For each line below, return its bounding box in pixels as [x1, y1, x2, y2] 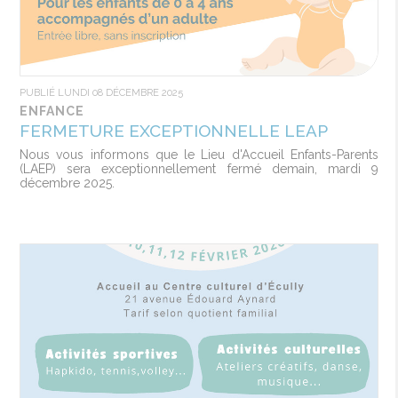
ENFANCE [19, 104, 84, 118]
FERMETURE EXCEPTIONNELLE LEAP [19, 121, 328, 140]
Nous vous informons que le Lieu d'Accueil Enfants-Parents [19, 147, 379, 162]
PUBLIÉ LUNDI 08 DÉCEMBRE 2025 [19, 86, 183, 99]
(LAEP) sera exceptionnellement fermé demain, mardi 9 [19, 162, 379, 176]
